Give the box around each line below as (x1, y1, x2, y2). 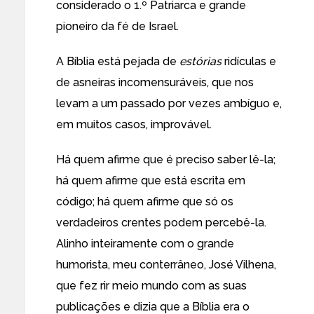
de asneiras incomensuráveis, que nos (56, 76, 254, 89)
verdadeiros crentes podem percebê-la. (56, 216, 266, 229)
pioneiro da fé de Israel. (56, 20, 179, 33)
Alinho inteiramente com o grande (56, 237, 234, 250)
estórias (179, 55, 221, 68)
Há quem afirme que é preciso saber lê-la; (56, 153, 275, 166)
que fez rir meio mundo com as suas (56, 279, 247, 292)
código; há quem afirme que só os (56, 195, 233, 208)
